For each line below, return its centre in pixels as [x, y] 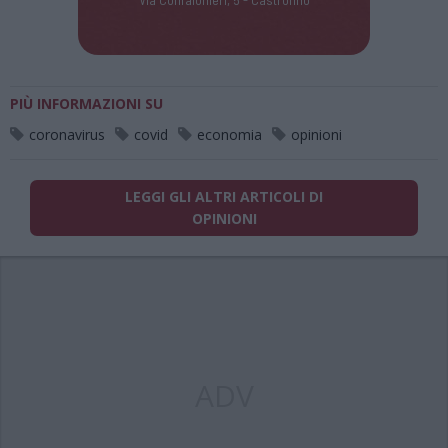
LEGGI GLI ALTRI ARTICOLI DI [224, 196]
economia [229, 134]
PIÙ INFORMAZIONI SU [86, 103]
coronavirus [67, 134]
